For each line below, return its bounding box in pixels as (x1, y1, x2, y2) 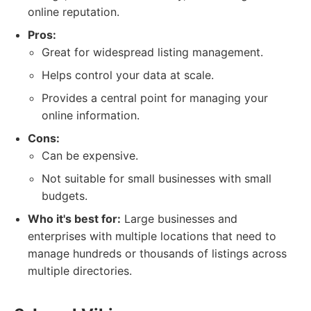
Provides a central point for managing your (42, 91, 268, 105)
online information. (42, 108, 140, 122)
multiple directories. (28, 264, 132, 278)
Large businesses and (121, 212, 237, 226)
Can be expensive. (42, 149, 138, 162)
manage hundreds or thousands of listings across (28, 246, 287, 260)
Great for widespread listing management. (42, 45, 263, 59)
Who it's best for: (28, 212, 121, 226)
